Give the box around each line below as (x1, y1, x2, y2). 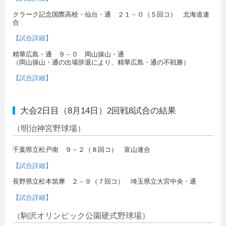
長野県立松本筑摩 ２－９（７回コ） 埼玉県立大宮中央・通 (13, 178, 196, 186)
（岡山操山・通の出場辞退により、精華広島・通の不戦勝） (13, 58, 190, 66)
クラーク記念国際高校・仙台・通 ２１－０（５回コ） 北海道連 (13, 10, 209, 18)
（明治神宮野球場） (13, 124, 85, 133)
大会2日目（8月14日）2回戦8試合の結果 (20, 105, 176, 116)
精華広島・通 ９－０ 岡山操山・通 (13, 50, 124, 58)
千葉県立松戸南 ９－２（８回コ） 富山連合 (13, 146, 150, 154)
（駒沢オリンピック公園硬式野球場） (13, 211, 150, 220)
